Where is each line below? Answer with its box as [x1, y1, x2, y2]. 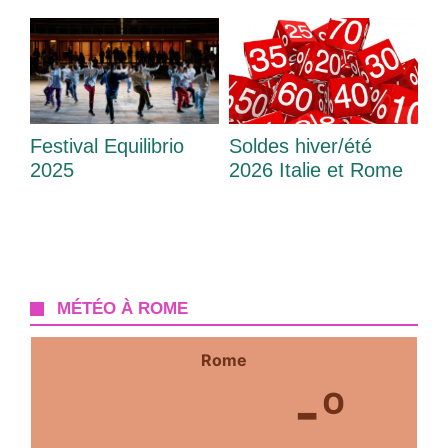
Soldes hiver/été [229, 135, 372, 158]
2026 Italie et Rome [229, 159, 403, 182]
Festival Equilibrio [30, 135, 184, 158]
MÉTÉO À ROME [57, 299, 189, 319]
